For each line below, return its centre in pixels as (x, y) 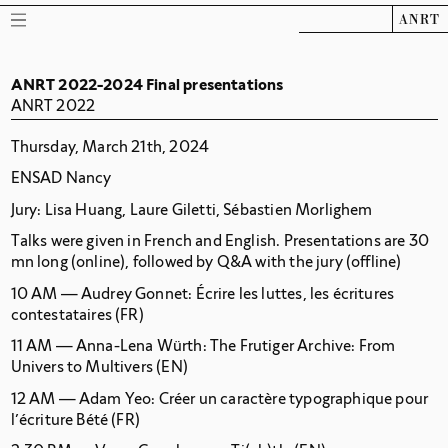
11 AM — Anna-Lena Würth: (110, 346)
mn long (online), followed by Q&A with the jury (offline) (206, 262)
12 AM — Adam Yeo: (84, 398)
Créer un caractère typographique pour (293, 398)
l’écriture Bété (59, 419)
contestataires (61, 314)
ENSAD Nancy (61, 178)
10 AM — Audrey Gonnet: (103, 293)
